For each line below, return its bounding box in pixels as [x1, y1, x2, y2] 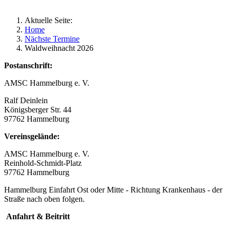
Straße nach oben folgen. [4, 194, 85, 203]
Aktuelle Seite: [25, 15, 76, 25]
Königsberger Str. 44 [4, 105, 71, 114]
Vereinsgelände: [4, 131, 60, 141]
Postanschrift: [4, 61, 52, 70]
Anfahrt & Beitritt [4, 212, 70, 221]
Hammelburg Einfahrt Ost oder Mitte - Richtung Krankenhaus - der [4, 185, 222, 194]
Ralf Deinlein [4, 95, 48, 105]
